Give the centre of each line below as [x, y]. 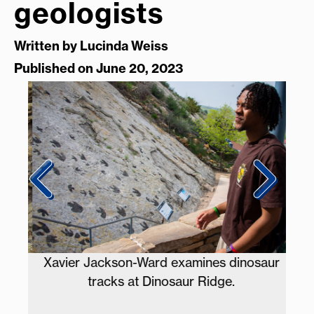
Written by [47, 46]
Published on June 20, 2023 [98, 69]
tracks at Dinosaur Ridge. [157, 281]
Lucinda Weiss [124, 46]
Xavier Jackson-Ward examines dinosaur [157, 262]
